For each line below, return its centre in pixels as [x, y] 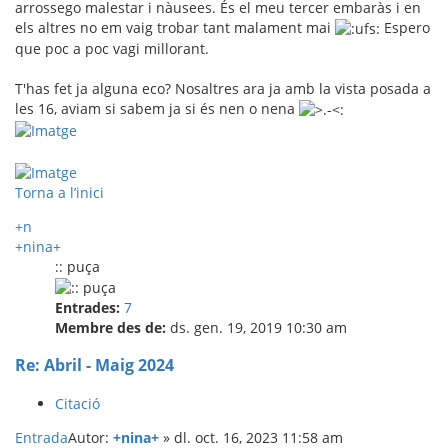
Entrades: [87, 307]
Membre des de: [110, 327]
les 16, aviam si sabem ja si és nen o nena [157, 108]
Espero [405, 27]
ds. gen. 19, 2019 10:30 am [256, 327]
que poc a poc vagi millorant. [112, 48]
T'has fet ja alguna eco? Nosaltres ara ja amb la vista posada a [223, 88]
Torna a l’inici [59, 192]
